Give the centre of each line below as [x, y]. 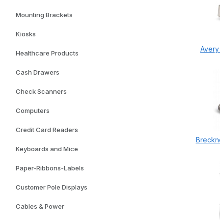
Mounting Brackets [44, 15]
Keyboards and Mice [47, 149]
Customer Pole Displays [52, 187]
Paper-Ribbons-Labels [50, 168]
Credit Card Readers [47, 130]
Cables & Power [40, 206]
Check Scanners [41, 91]
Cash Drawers [38, 72]
